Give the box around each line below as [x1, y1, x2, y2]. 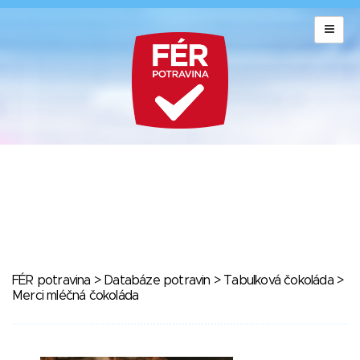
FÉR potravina [12, 274, 91, 287]
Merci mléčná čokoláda [12, 289, 139, 302]
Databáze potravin [104, 274, 211, 287]
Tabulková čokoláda [223, 274, 333, 287]
